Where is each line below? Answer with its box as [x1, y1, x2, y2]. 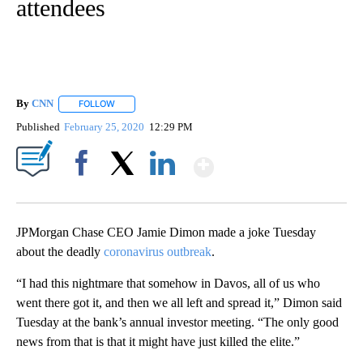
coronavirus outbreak [104, 244, 211, 258]
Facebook [62, 184, 107, 197]
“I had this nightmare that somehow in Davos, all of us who [16, 275, 320, 290]
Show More [212, 145, 341, 175]
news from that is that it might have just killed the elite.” [16, 334, 300, 348]
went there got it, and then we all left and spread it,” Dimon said [16, 295, 342, 310]
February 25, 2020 [64, 120, 147, 133]
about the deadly [16, 244, 104, 258]
